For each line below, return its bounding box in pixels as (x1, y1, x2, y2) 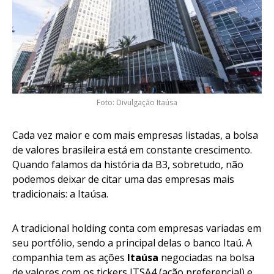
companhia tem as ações (12, 251, 127, 265)
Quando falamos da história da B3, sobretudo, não (12, 158, 243, 172)
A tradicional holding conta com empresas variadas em (12, 221, 261, 235)
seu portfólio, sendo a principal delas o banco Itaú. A (12, 236, 252, 250)
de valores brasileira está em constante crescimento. (12, 143, 252, 157)
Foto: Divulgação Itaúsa (97, 97, 177, 108)
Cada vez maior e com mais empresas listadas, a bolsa (12, 128, 258, 143)
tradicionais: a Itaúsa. (12, 187, 111, 201)
